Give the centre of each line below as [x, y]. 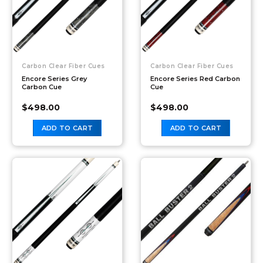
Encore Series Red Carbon [195, 79]
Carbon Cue [42, 87]
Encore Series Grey [54, 79]
